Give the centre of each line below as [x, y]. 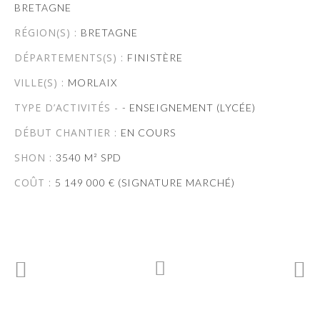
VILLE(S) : [41, 82]
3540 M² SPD [89, 157]
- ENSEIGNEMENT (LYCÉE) [189, 107]
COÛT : [35, 182]
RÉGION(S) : [47, 32]
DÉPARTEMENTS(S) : [71, 57]
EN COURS [148, 132]
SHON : [35, 157]
